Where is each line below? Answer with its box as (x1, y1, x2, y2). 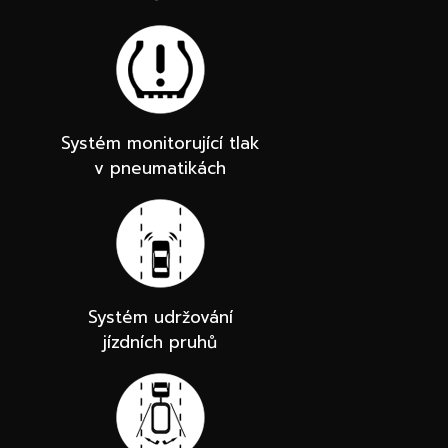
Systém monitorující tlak (60, 130, 260, 157)
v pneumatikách (94, 155, 226, 182)
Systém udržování (87, 304, 233, 331)
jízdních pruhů (103, 329, 217, 356)
